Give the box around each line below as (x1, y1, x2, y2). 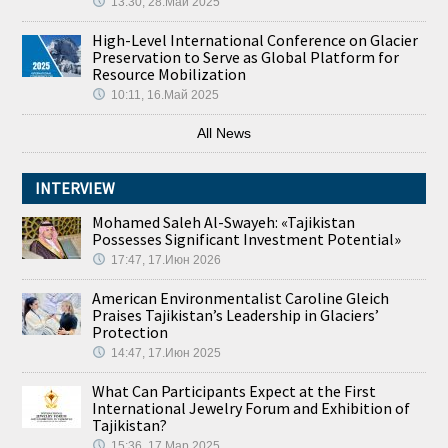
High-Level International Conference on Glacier (92, 29, 419, 50)
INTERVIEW (35, 177, 116, 198)
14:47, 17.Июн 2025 (111, 345, 222, 360)
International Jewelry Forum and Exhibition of (92, 397, 411, 418)
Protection (92, 321, 169, 342)
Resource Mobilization (92, 63, 247, 84)
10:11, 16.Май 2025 (111, 87, 220, 102)
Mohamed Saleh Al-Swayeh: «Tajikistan (92, 211, 356, 232)
